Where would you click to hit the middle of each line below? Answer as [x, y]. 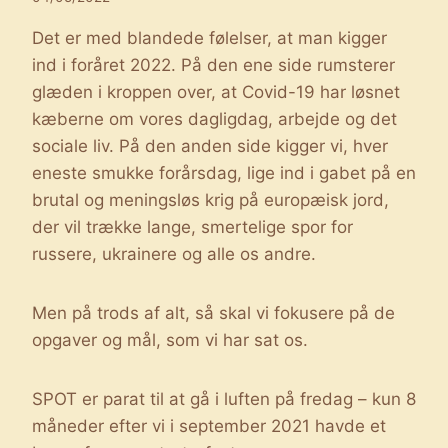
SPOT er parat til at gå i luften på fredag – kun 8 [224, 398]
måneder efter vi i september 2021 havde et [209, 425]
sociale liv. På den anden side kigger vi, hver [210, 145]
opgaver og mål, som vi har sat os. [170, 339]
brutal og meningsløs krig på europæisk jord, [210, 199]
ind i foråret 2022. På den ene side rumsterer [213, 64]
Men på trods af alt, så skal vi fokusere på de [213, 312]
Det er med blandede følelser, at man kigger [209, 37]
